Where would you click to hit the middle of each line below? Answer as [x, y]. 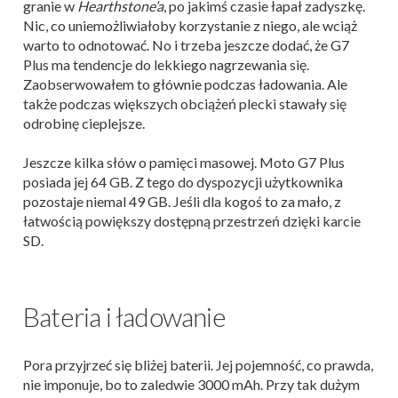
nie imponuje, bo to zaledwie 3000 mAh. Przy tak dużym [191, 385]
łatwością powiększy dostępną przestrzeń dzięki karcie [192, 221]
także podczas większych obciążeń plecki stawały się [185, 104]
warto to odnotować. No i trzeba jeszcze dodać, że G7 [186, 45]
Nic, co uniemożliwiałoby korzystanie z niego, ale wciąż [190, 26]
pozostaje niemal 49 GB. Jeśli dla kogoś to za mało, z [182, 202]
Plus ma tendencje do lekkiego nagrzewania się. [166, 65]
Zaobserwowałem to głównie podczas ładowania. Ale [185, 84]
